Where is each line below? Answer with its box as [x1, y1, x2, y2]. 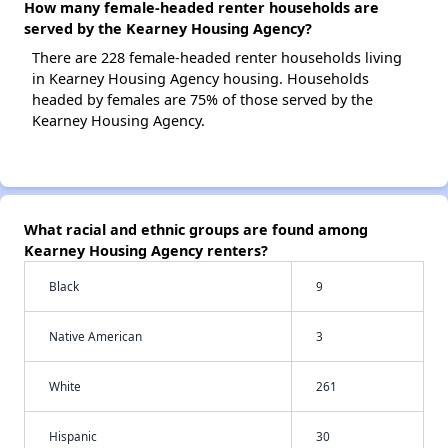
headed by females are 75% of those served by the [32, 90, 373, 110]
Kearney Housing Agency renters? [24, 241, 268, 261]
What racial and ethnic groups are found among [24, 220, 368, 240]
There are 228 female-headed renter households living [32, 48, 402, 68]
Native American [49, 328, 142, 345]
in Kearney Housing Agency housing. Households [32, 69, 369, 89]
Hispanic [49, 428, 97, 445]
